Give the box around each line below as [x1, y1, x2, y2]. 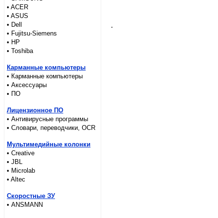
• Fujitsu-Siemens [7, 30, 57, 37]
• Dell [7, 21, 22, 28]
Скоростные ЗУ [7, 192, 55, 200]
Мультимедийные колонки [7, 141, 91, 148]
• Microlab [7, 167, 35, 174]
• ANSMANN [7, 201, 43, 208]
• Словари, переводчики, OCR [7, 124, 95, 131]
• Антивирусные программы [7, 115, 88, 123]
